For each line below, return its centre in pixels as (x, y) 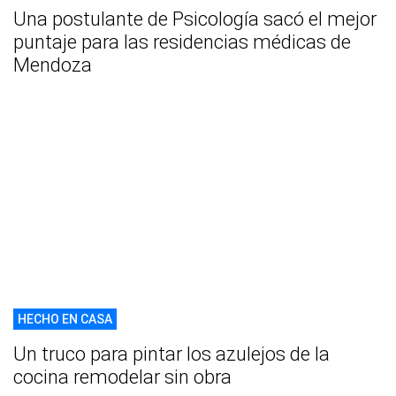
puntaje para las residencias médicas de (182, 42)
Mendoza (53, 65)
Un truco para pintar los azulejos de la (171, 354)
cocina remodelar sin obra (122, 377)
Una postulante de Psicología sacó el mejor (195, 19)
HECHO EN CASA (65, 319)
